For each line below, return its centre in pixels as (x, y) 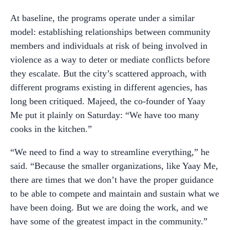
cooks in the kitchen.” (51, 129)
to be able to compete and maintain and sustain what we (115, 193)
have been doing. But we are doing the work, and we (109, 207)
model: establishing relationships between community (110, 32)
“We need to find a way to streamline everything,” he (110, 152)
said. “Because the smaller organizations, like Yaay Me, (114, 166)
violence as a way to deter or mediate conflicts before (110, 59)
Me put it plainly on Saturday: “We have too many (105, 115)
